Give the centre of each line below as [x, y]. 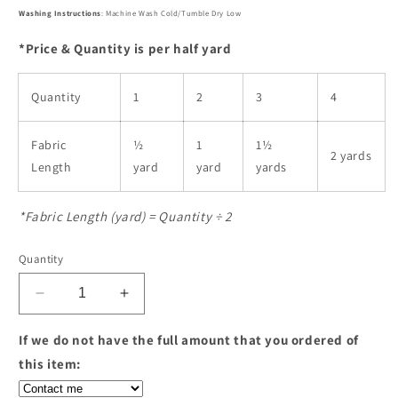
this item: [50, 363]
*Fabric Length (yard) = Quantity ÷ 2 [125, 216]
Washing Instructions [60, 13]
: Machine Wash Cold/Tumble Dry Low [171, 13]
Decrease [72, 301]
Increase [153, 301]
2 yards [351, 155]
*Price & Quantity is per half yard [125, 48]
